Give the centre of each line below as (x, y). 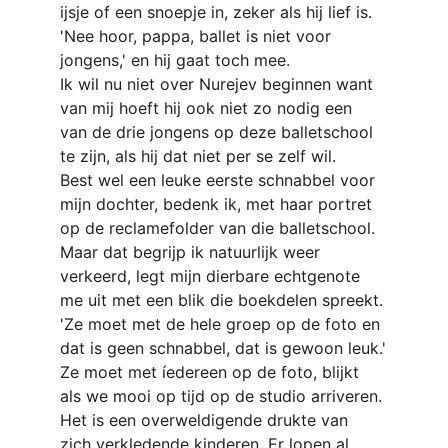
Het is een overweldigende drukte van (206, 420)
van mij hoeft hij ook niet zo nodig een (208, 108)
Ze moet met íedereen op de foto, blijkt (212, 372)
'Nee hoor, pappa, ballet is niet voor (198, 36)
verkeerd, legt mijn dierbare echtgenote (212, 276)
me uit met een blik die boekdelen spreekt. (224, 300)
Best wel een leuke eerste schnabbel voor (220, 180)
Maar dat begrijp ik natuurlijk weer (192, 252)
